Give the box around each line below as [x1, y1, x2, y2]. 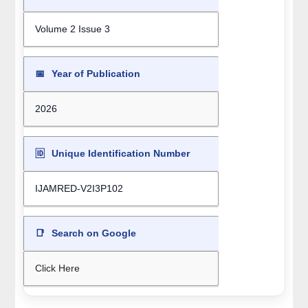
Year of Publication [48, 68, 140, 80]
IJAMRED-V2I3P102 [34, 183, 123, 195]
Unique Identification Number [48, 148, 190, 159]
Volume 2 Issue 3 [34, 23, 110, 35]
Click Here [34, 263, 80, 274]
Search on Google [48, 228, 136, 239]
